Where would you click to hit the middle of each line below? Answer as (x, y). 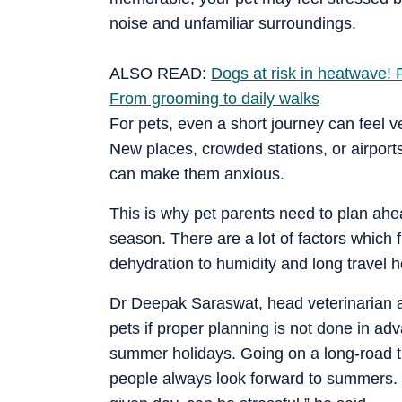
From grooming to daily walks (214, 98)
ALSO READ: (160, 73)
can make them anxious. (197, 174)
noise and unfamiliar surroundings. (233, 23)
